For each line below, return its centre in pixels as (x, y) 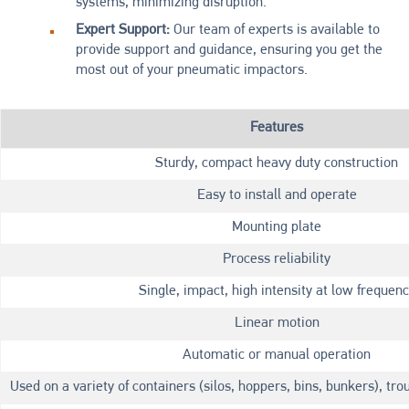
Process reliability (277, 259)
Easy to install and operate (277, 195)
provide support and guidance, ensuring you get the (229, 51)
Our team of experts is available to (275, 31)
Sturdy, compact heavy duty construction (277, 163)
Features (277, 127)
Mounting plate (277, 227)
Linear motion (277, 323)
